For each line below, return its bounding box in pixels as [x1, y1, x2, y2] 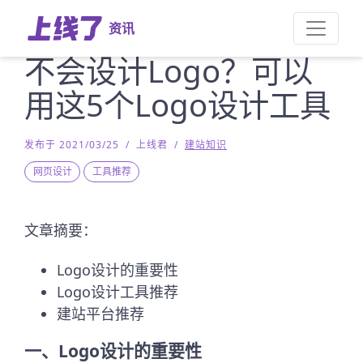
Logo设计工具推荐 [57, 282, 178, 301]
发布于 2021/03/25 [24, 138, 119, 152]
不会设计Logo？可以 [24, 49, 313, 92]
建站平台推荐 [57, 304, 144, 323]
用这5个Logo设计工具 [24, 83, 331, 126]
